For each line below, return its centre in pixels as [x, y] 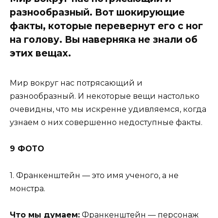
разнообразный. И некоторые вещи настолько [105, 96]
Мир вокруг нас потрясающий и [76, 83]
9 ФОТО [27, 149]
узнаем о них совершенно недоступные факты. [106, 123]
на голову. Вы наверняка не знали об [104, 39]
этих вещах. [40, 53]
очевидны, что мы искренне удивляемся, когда [108, 109]
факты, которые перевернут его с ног [106, 26]
